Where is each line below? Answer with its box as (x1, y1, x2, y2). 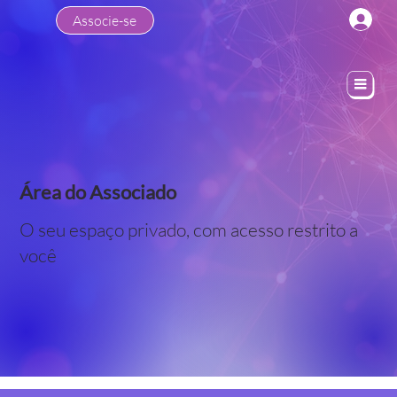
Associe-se (73, 12, 137, 30)
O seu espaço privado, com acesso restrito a (19, 218, 359, 242)
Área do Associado (19, 181, 177, 205)
